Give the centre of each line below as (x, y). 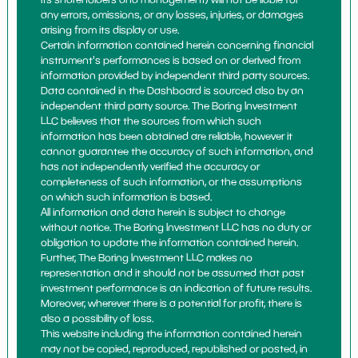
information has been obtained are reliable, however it (167, 136)
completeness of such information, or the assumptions (172, 181)
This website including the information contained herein (172, 333)
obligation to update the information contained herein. (170, 242)
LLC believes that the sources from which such (151, 121)
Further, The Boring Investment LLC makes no (147, 257)
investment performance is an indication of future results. (177, 288)
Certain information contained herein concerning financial (177, 45)
